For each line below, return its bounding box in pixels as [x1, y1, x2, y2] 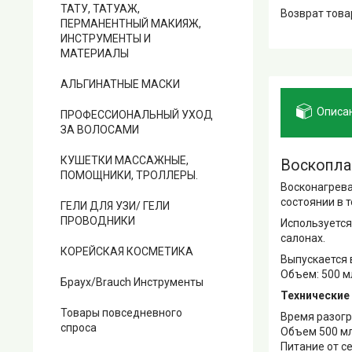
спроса [60, 321, 97, 334]
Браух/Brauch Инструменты [60, 276, 203, 288]
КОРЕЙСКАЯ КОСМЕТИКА [60, 245, 193, 258]
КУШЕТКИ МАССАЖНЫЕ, [60, 154, 189, 167]
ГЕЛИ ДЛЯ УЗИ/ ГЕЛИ [60, 200, 170, 212]
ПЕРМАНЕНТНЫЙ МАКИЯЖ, [60, 17, 201, 30]
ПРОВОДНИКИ [60, 214, 135, 227]
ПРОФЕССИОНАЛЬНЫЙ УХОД [60, 108, 213, 121]
